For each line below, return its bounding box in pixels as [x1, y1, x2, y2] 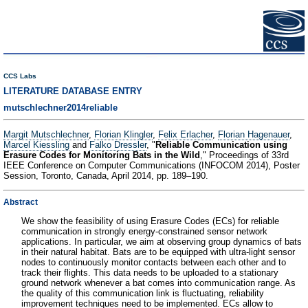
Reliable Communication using [155, 140, 287, 151]
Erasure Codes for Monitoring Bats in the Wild [3, 150, 200, 161]
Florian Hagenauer [218, 129, 289, 140]
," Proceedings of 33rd [200, 150, 289, 161]
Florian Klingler [94, 129, 153, 140]
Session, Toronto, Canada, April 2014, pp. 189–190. [3, 170, 208, 181]
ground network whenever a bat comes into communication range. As [21, 277, 296, 288]
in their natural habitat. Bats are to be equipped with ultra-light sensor [21, 246, 295, 257]
